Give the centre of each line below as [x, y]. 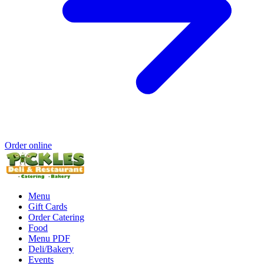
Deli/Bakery [51, 249]
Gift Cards [48, 206]
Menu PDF [49, 238]
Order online [28, 145]
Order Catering [56, 217]
